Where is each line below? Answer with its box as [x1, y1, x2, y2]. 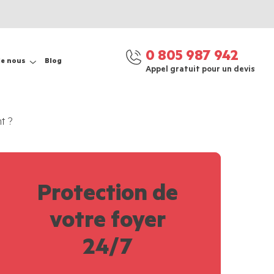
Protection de [37, 183, 178, 209]
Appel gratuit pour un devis [146, 65, 255, 75]
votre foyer [49, 210, 166, 236]
